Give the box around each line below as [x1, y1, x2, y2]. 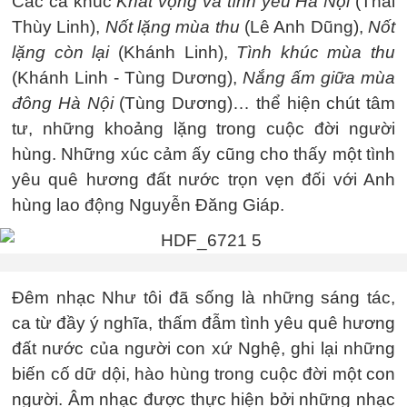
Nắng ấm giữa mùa [236, 67, 395, 87]
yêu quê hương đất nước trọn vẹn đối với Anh [12, 169, 395, 189]
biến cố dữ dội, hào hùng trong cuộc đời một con [12, 363, 395, 383]
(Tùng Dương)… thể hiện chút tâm [113, 93, 395, 113]
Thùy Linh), [12, 16, 105, 36]
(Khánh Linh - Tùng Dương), [12, 67, 237, 87]
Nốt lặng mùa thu [104, 16, 240, 36]
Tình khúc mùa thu [236, 42, 395, 62]
